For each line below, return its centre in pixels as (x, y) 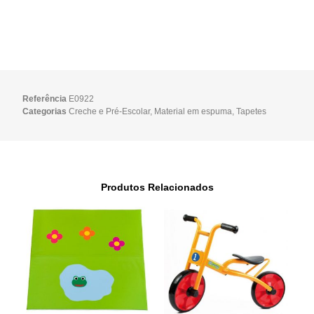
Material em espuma (193, 112)
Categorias (45, 112)
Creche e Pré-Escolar (110, 112)
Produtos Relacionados (157, 187)
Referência (46, 99)
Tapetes (252, 112)
